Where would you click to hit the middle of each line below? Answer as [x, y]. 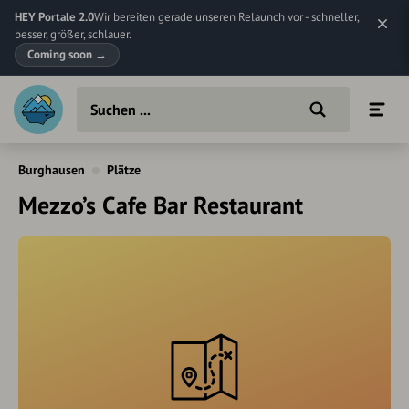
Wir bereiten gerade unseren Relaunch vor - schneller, [226, 17]
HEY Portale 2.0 [54, 17]
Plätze [124, 170]
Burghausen [52, 170]
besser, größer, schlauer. [73, 34]
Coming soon [61, 54]
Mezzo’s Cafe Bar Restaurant [161, 205]
